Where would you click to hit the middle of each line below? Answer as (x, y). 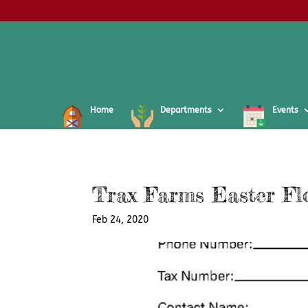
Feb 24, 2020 (121, 220)
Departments (186, 110)
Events (285, 110)
